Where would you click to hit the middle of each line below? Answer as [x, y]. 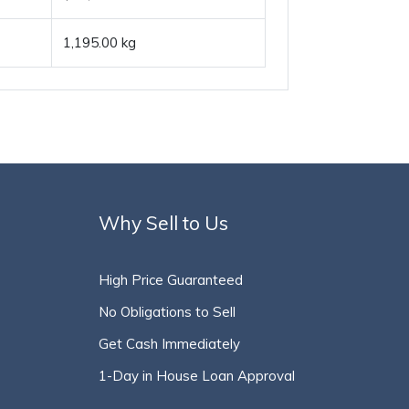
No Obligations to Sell [167, 312]
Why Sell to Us [163, 223]
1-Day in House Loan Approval [196, 376]
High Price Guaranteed [170, 280]
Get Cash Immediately [169, 344]
